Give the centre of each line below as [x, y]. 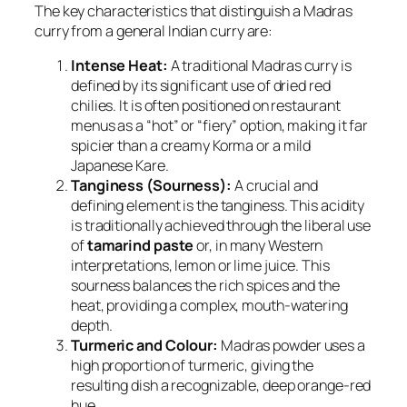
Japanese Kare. [120, 165]
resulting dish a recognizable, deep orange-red [221, 385]
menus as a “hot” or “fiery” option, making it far [220, 125]
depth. [92, 325]
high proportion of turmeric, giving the [193, 365]
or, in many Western [258, 245]
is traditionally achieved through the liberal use [221, 225]
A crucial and [274, 185]
